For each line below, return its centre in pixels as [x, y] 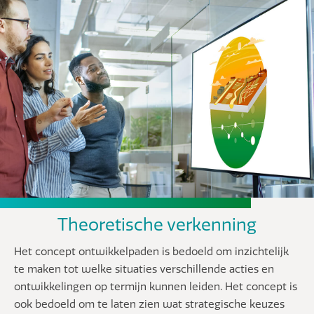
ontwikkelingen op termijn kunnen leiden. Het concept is [156, 286]
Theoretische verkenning [157, 225]
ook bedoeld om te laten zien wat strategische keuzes [149, 304]
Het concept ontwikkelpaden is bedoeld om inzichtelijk [151, 251]
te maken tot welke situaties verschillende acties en [144, 269]
